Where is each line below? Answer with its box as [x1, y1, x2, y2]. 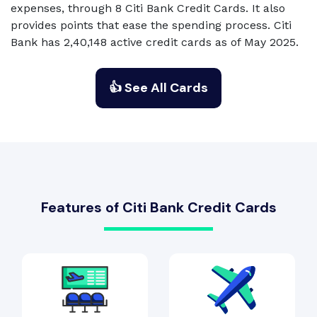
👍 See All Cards [109, 79, 208, 96]
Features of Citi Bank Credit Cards [40, 198, 277, 217]
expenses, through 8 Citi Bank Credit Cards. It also [11, 1, 285, 15]
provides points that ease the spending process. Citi [11, 18, 292, 32]
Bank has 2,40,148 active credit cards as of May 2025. [11, 35, 299, 49]
